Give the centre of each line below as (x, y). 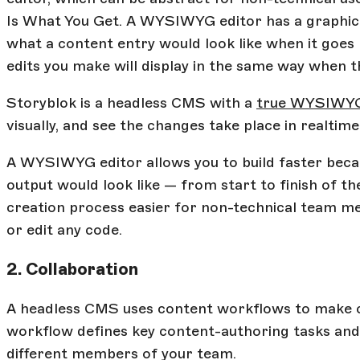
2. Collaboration (72, 269)
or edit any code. (64, 230)
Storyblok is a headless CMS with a (131, 103)
